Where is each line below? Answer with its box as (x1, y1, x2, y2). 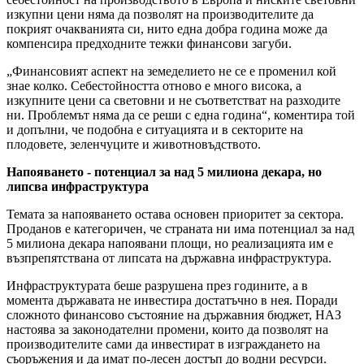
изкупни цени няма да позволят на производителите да (6, 7, 314, 22)
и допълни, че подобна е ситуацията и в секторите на (6, 123, 303, 137)
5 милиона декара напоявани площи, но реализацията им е (6, 236, 333, 251)
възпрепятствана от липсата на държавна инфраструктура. (6, 251, 331, 266)
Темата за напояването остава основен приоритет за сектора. (6, 207, 344, 222)
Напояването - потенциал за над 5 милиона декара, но (6, 165, 322, 180)
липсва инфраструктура (6, 180, 149, 194)
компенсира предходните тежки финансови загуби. (6, 37, 292, 51)
